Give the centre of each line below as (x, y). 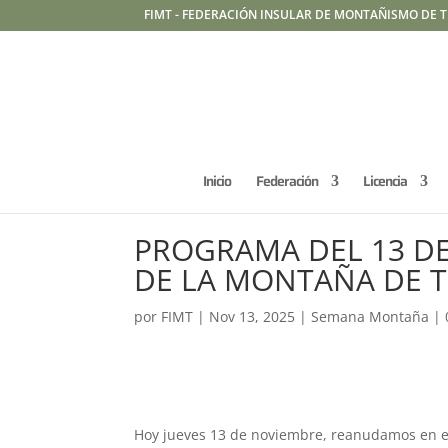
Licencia (385, 181)
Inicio (217, 181)
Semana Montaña (370, 316)
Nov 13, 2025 (252, 316)
